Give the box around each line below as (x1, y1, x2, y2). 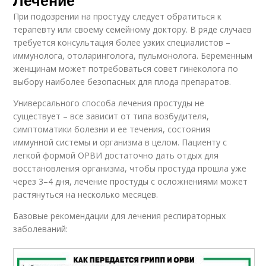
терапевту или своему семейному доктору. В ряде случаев (13, 23, 252, 35)
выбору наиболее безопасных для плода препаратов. (13, 75, 232, 87)
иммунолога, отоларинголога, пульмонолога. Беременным (13, 49, 253, 61)
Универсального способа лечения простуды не (13, 97, 205, 109)
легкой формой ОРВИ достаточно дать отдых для (13, 149, 219, 161)
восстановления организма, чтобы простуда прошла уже (13, 162, 247, 174)
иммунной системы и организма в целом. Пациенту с (13, 136, 227, 148)
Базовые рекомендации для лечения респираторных (13, 210, 226, 221)
